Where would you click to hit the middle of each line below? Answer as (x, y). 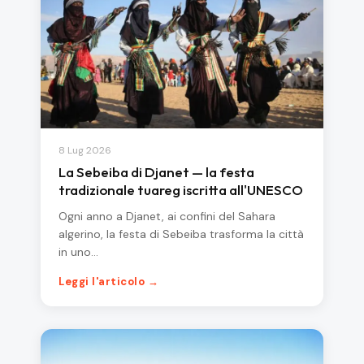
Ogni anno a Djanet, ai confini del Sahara (167, 216)
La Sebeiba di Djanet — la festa (156, 171)
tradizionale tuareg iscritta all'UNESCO (181, 189)
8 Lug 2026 (85, 150)
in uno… (78, 251)
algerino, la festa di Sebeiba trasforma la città (181, 234)
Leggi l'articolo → (109, 281)
